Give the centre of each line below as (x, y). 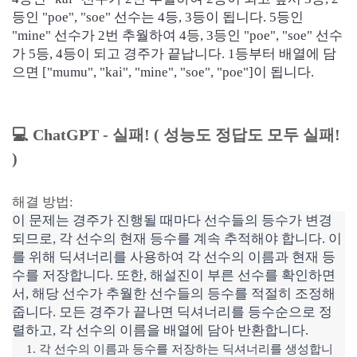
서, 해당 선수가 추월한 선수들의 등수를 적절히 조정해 (174, 294)
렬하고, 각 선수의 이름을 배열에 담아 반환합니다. (160, 330)
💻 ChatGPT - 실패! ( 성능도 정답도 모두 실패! (176, 135)
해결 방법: (43, 202)
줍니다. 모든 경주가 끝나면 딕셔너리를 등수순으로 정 (172, 312)
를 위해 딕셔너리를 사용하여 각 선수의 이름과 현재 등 (174, 257)
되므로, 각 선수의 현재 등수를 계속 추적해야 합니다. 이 (177, 239)
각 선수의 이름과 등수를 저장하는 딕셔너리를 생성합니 (186, 349)
